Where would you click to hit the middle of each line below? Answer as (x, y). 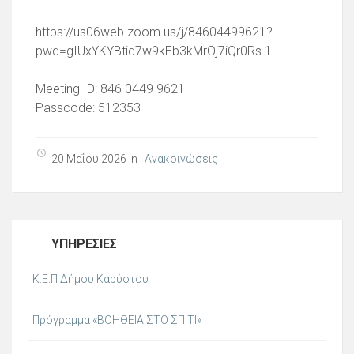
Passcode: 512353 (88, 108)
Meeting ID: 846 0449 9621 (110, 89)
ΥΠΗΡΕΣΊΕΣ (84, 244)
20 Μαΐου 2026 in (96, 158)
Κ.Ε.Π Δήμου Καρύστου (90, 279)
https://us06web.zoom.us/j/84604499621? (154, 32)
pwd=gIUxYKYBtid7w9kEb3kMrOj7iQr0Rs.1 (154, 51)
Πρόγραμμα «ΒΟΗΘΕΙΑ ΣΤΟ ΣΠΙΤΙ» (117, 320)
